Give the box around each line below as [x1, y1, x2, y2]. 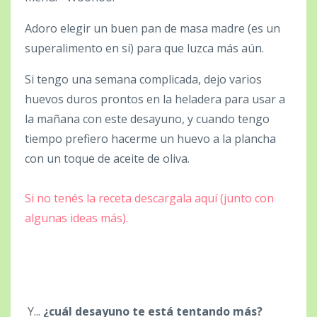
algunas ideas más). [25, 209, 128, 226]
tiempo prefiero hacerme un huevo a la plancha [25, 130, 276, 146]
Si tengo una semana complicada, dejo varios [25, 71, 262, 87]
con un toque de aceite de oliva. [25, 150, 190, 166]
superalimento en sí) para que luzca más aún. [25, 40, 264, 56]
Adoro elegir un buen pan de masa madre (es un [25, 20, 280, 36]
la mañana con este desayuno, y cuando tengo [25, 110, 270, 127]
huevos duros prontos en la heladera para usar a [25, 91, 285, 107]
